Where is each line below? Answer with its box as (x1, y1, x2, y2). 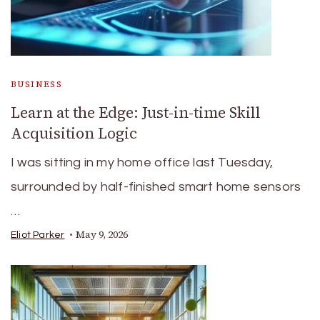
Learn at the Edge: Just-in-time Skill (11, 102, 261, 123)
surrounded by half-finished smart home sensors (11, 180, 301, 194)
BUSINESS (11, 79, 63, 90)
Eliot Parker (11, 230, 65, 240)
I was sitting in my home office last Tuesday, (11, 156, 274, 169)
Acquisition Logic (11, 123, 137, 144)
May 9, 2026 (76, 228, 129, 241)
